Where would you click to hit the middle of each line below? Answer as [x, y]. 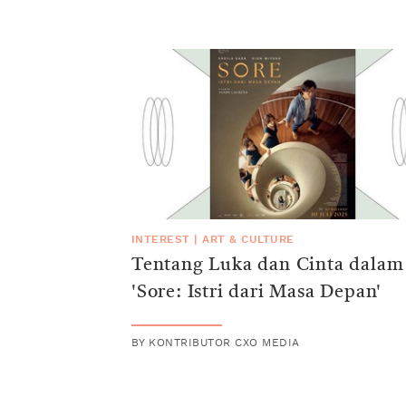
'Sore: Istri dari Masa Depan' [257, 292]
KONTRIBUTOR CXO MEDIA [224, 342]
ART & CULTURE [248, 239]
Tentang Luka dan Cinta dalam [268, 265]
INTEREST [161, 239]
